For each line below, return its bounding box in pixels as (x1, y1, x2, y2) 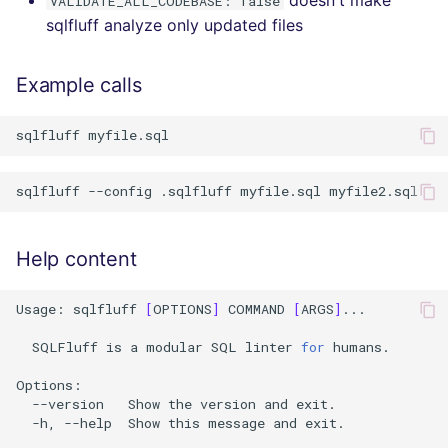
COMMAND (228, 300, 285, 319)
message (208, 414, 265, 433)
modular (146, 338, 203, 357)
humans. (333, 338, 390, 357)
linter (245, 338, 293, 357)
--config (88, 182, 152, 201)
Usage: (16, 300, 65, 319)
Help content (16, 246, 137, 271)
